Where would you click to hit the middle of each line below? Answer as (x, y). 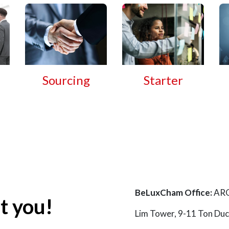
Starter (163, 80)
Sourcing (66, 80)
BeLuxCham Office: (174, 193)
